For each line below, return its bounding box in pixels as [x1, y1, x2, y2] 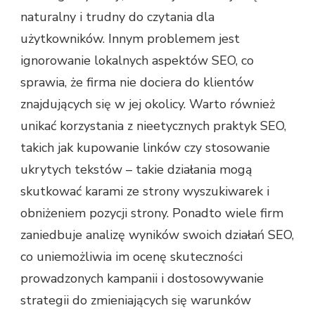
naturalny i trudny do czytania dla [20, 8, 214, 26]
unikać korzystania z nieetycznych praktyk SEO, [20, 117, 286, 135]
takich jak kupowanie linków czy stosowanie [20, 139, 270, 157]
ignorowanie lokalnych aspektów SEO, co [20, 52, 254, 70]
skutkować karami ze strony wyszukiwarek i [20, 183, 269, 200]
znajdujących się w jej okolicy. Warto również [20, 96, 275, 113]
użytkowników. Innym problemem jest [20, 30, 240, 48]
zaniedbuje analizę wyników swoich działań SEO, [20, 226, 294, 244]
